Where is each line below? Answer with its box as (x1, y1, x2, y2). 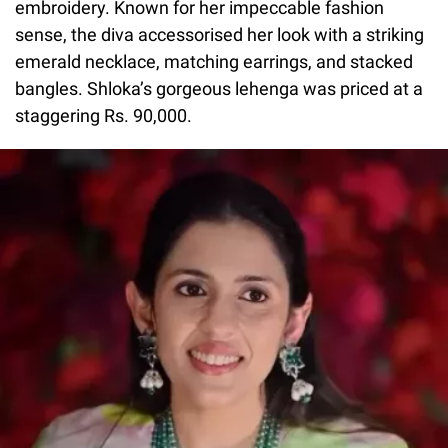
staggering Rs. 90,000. (15, 105, 192, 127)
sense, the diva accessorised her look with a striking (15, 24, 424, 46)
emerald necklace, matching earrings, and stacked (15, 51, 413, 73)
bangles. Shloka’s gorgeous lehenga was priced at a (15, 78, 423, 100)
